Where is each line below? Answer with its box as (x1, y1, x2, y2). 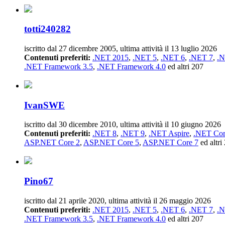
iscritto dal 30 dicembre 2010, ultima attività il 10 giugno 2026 (24, 120, 221, 129)
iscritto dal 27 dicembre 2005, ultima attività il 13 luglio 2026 (24, 44, 217, 53)
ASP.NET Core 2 (24, 138, 80, 147)
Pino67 (24, 176, 53, 187)
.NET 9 (121, 129, 145, 138)
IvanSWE (24, 99, 65, 110)
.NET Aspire (149, 129, 189, 138)
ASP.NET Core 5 (83, 138, 139, 147)
